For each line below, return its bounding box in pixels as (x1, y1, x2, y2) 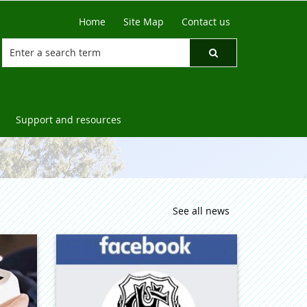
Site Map (123, 15, 164, 28)
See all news (173, 204, 230, 217)
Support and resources (16, 113, 121, 126)
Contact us (182, 15, 230, 28)
